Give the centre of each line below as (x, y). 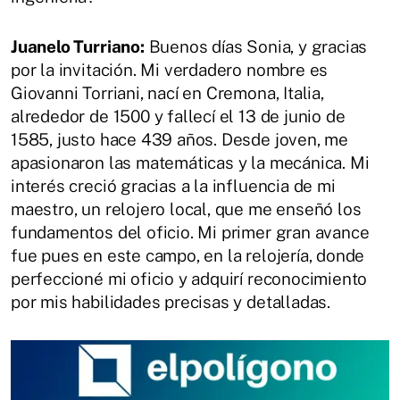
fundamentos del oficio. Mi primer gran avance (190, 233)
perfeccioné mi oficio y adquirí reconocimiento (189, 279)
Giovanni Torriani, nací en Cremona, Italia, (167, 93)
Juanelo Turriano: (78, 47)
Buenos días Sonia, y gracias (256, 47)
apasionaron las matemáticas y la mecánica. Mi (190, 163)
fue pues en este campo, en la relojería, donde (188, 256)
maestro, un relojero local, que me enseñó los (186, 209)
